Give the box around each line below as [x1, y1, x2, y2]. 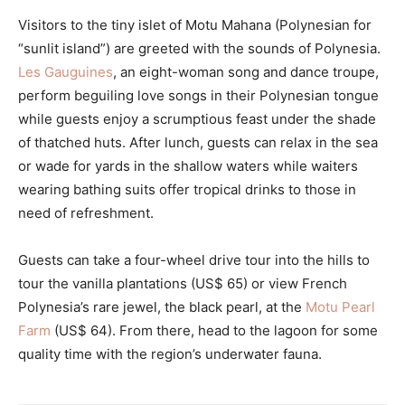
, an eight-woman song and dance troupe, [113, 62, 379, 80]
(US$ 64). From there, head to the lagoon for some [51, 321, 378, 339]
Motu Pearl [306, 297, 375, 316]
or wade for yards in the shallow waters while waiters [18, 156, 358, 174]
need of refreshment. [18, 203, 154, 221]
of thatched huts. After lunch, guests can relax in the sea [18, 133, 378, 151]
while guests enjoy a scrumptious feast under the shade [18, 109, 376, 127]
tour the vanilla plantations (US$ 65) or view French [18, 274, 347, 292]
